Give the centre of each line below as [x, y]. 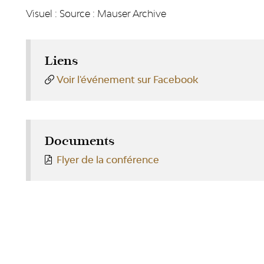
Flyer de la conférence [108, 160]
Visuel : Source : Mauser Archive [96, 14]
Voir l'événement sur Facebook [127, 80]
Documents [80, 141]
